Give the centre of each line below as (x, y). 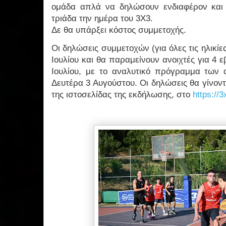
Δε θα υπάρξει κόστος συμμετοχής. (119, 30)
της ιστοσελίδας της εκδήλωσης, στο (122, 95)
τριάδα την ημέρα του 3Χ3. (102, 19)
